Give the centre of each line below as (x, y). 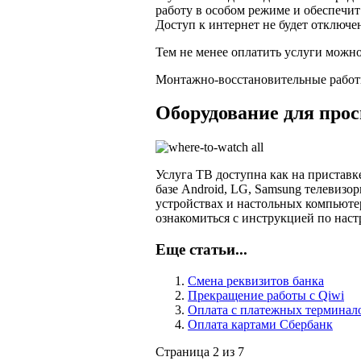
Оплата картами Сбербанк (260, 324)
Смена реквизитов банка (256, 280)
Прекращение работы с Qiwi (266, 295)
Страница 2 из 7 (200, 351)
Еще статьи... (201, 250)
